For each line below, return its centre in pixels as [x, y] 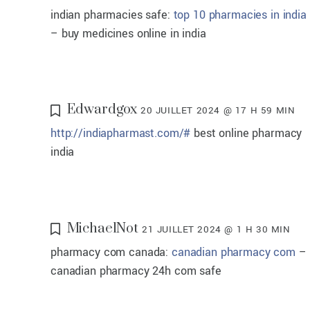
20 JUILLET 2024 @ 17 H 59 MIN [218, 111]
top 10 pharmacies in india [240, 15]
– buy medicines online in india [128, 34]
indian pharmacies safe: [112, 15]
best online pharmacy [246, 134]
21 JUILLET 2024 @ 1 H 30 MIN [216, 229]
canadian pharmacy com [233, 252]
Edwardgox [102, 110]
